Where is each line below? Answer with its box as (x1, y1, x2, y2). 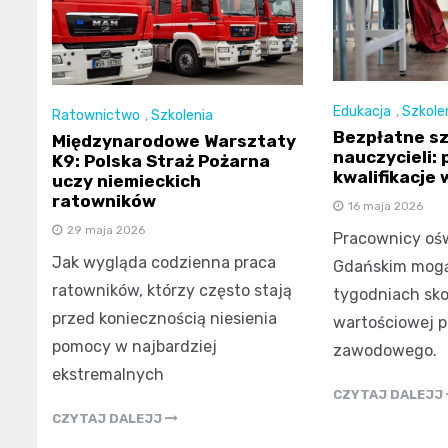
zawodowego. (332, 341, 437, 361)
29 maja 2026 (67, 223, 145, 238)
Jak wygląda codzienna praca (52, 253, 276, 273)
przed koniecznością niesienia (52, 309, 277, 329)
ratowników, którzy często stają (52, 281, 292, 301)
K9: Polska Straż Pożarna (52, 151, 270, 172)
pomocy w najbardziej (52, 337, 217, 357)
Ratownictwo (52, 107, 140, 125)
